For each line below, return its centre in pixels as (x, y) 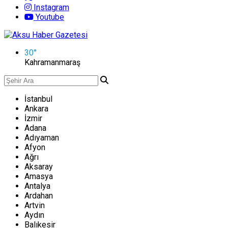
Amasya (39, 176)
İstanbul (38, 99)
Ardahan (39, 196)
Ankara (36, 109)
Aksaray (39, 167)
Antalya (37, 186)
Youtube (49, 17)
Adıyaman (42, 138)
